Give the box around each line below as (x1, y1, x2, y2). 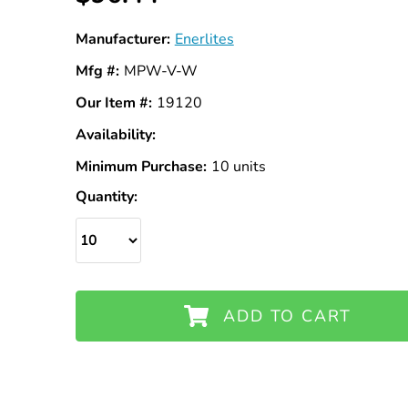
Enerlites (174, 29, 234, 49)
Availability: (75, 125, 156, 145)
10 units (210, 157, 266, 177)
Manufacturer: (75, 29, 170, 49)
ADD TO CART (223, 304, 352, 327)
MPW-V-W (123, 61, 198, 81)
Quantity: (75, 186, 138, 207)
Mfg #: (75, 61, 119, 81)
